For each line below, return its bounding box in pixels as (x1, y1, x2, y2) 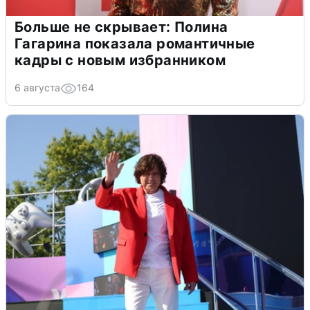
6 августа (15, 81, 60, 93)
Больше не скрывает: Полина (15, 18, 228, 35)
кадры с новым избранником (15, 51, 226, 69)
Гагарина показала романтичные (15, 35, 255, 52)
